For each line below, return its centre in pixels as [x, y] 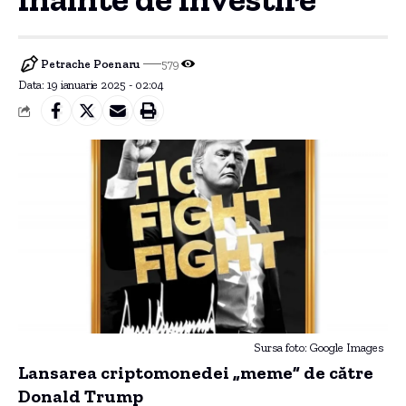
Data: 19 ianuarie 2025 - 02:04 [92, 85]
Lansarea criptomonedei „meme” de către [196, 373]
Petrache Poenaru [91, 63]
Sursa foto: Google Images [319, 348]
